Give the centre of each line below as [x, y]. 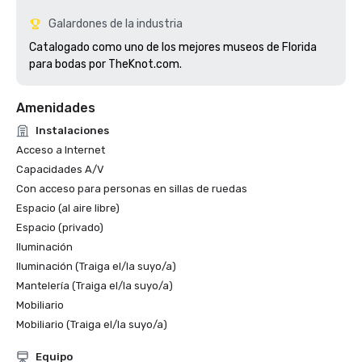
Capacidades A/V [60, 169]
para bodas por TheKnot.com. [105, 64]
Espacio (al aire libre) [68, 208]
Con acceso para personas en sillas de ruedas [132, 189]
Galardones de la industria [116, 24]
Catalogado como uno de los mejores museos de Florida [173, 47]
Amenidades [56, 108]
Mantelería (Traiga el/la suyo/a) [95, 286]
